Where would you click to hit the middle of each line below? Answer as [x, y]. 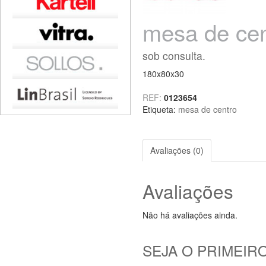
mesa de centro [208, 109]
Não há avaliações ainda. [190, 215]
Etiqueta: [160, 109]
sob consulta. [174, 55]
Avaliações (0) [177, 150]
